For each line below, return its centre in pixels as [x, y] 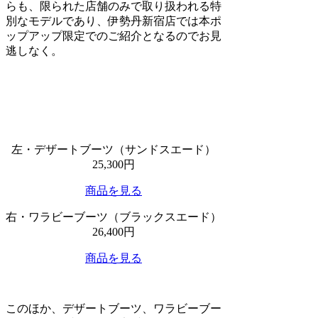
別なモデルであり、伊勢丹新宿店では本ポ [114, 21]
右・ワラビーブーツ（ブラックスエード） [114, 216]
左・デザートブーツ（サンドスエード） [114, 149]
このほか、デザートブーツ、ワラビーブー [114, 308]
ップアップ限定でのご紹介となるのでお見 [114, 35]
